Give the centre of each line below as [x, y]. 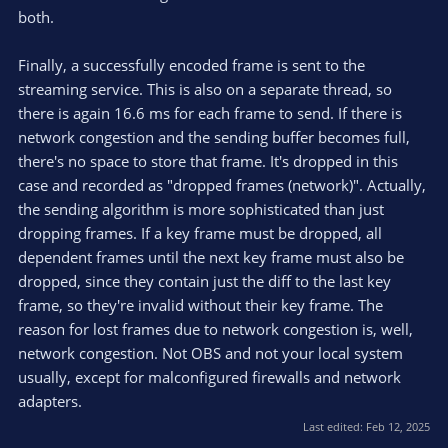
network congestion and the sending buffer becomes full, [214, 136]
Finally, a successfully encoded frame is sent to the [191, 64]
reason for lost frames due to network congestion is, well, [215, 328]
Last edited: [334, 426]
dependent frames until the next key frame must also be [211, 256]
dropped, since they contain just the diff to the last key [204, 280]
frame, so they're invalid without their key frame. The [200, 304]
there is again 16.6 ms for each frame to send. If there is [210, 112]
